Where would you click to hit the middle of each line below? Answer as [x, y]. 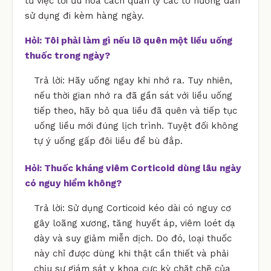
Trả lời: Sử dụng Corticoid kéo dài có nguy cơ [132, 208]
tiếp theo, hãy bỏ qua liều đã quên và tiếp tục [135, 110]
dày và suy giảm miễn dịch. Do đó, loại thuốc [133, 238]
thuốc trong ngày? [67, 55]
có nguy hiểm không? [73, 183]
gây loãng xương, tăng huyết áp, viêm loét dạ [135, 223]
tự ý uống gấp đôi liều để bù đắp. [108, 141]
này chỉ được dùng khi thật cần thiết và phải [131, 253]
